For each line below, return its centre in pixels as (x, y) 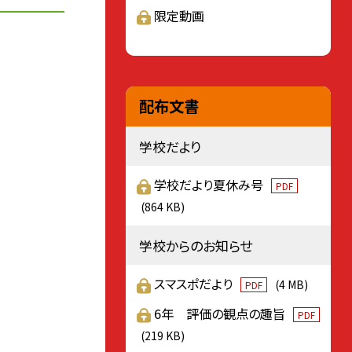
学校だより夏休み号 (211, 185)
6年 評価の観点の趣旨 (222, 313)
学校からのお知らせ (195, 245)
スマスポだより (195, 284)
